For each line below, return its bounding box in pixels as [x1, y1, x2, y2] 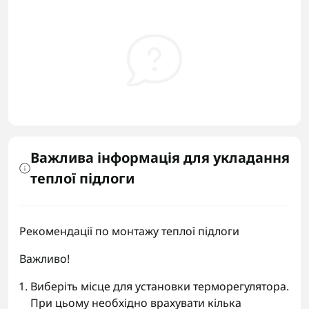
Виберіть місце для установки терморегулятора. [30, 279, 289, 294]
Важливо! [19, 251, 70, 266]
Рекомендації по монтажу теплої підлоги [19, 223, 239, 239]
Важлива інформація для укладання [30, 148, 290, 167]
